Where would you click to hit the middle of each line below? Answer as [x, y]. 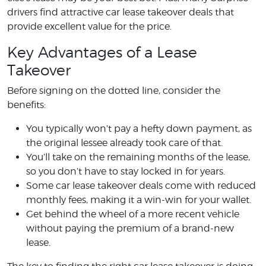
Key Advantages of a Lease [102, 52]
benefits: [26, 104]
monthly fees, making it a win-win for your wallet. [139, 199]
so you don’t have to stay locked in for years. [126, 171]
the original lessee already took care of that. [124, 142]
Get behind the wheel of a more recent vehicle [133, 214]
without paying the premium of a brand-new [130, 228]
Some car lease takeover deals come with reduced [141, 185]
